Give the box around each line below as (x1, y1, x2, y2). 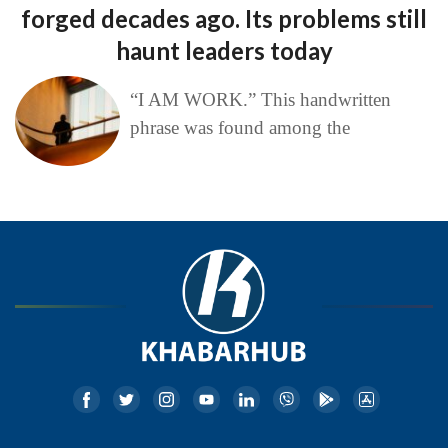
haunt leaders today (115, 35, 333, 65)
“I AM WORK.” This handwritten (129, 88, 391, 110)
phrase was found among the (129, 116, 350, 138)
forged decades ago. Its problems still (21, 3, 427, 33)
